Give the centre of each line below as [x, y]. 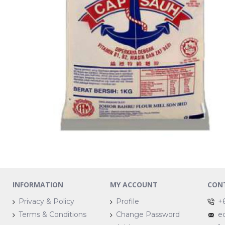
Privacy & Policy [46, 201]
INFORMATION [38, 185]
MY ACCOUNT [134, 185]
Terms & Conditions [52, 214]
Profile [128, 201]
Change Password [148, 214]
